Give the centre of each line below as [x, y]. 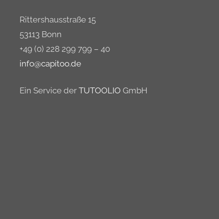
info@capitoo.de [50, 63]
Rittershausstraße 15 [58, 19]
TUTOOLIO [100, 90]
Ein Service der [49, 90]
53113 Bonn [41, 34]
